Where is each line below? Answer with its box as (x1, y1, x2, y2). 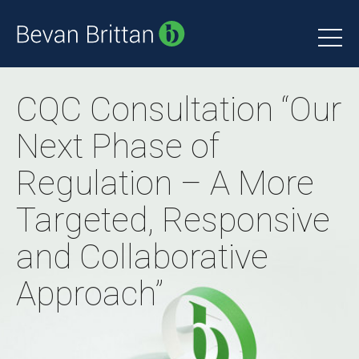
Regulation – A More (16, 163, 314, 203)
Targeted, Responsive (16, 200, 330, 240)
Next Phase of (16, 127, 220, 166)
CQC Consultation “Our (16, 90, 341, 129)
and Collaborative (16, 237, 268, 276)
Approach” (16, 274, 163, 313)
